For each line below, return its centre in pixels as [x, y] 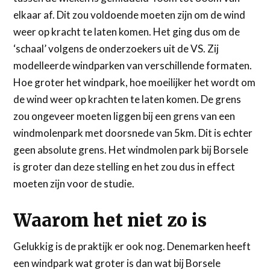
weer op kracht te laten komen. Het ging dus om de [127, 31]
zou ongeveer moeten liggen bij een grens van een [124, 116]
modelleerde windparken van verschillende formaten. [133, 65]
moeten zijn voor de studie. [74, 183]
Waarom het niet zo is [110, 220]
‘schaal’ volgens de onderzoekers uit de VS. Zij [116, 48]
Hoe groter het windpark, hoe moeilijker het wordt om [135, 82]
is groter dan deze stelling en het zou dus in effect [124, 166]
